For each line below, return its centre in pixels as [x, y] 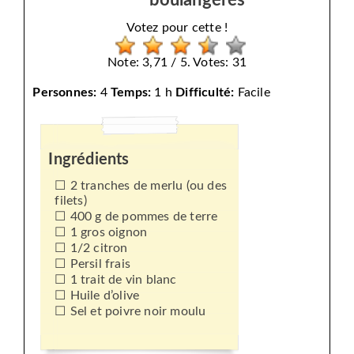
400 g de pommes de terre [144, 216]
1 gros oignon [109, 232]
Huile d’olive [105, 295]
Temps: [131, 92]
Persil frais [100, 264]
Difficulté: [205, 92]
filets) [71, 200]
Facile [252, 92]
